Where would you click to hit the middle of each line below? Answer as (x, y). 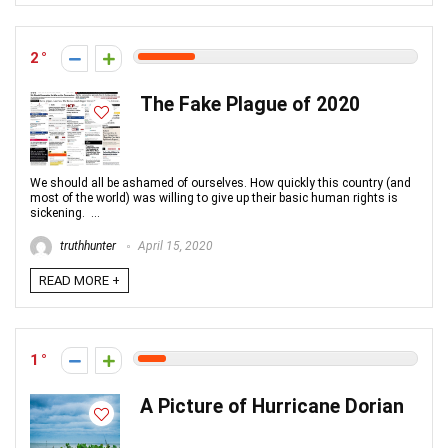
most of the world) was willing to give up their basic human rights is (214, 198)
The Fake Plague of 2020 (250, 104)
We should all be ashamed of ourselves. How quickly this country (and (220, 183)
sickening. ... (65, 213)
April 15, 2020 (174, 246)
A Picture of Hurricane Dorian (272, 406)
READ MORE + (79, 280)
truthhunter (86, 246)
